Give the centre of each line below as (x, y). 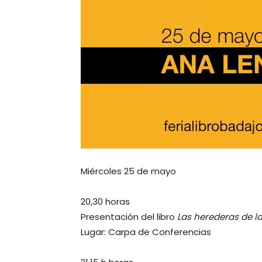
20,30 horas (105, 201)
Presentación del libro (129, 217)
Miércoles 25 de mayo (128, 171)
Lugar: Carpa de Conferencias (146, 232)
